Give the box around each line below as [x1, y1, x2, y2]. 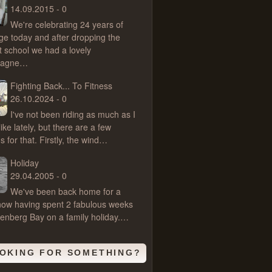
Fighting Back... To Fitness [10, 80, 112, 92]
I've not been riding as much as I [10, 108, 135, 120]
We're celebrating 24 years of [10, 18, 123, 30]
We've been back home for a [10, 185, 121, 197]
